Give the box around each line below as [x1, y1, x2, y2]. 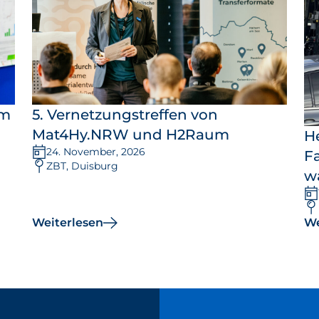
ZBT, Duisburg [46, 159, 119, 173]
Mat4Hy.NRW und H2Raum [32, 126, 230, 144]
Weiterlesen [32, 215, 104, 229]
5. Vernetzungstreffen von [32, 106, 219, 124]
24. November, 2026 [46, 145, 146, 159]
